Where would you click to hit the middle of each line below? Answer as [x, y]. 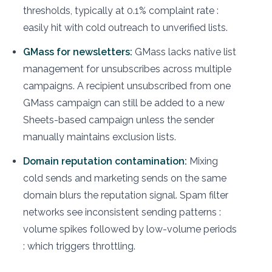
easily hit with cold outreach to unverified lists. [125, 28]
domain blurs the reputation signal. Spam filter [126, 195]
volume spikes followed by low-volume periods [130, 229]
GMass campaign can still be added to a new [124, 103]
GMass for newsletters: [78, 52]
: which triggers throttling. [79, 246]
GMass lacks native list [184, 52]
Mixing [202, 161]
